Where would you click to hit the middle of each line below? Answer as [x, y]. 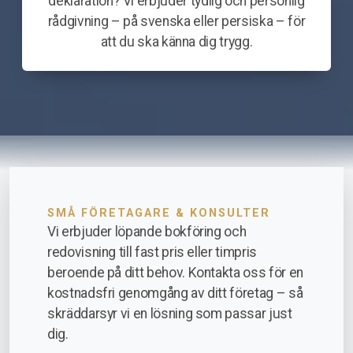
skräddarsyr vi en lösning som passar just [170, 314]
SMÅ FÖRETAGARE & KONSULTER [159, 214]
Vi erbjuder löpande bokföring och [147, 232]
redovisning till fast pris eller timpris [152, 253]
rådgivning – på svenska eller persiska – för [176, 22]
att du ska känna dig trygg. [176, 42]
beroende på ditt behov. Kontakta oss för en [175, 273]
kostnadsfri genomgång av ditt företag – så [175, 294]
